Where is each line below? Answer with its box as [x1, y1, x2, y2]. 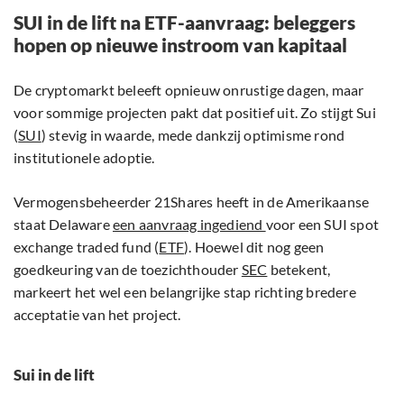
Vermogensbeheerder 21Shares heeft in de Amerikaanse [14, 193, 370, 211]
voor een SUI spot [265, 216, 380, 234]
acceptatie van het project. [14, 306, 181, 324]
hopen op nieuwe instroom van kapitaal [14, 33, 347, 57]
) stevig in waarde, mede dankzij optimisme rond [41, 126, 345, 144]
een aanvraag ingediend [113, 216, 266, 234]
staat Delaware [14, 216, 113, 234]
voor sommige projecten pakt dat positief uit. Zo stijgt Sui [14, 104, 376, 122]
